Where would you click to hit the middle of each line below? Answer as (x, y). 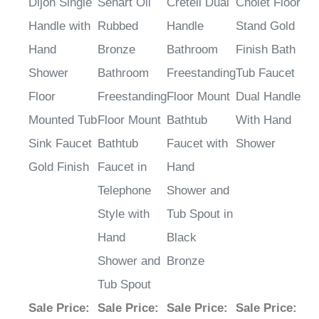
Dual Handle (268, 97)
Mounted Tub (63, 120)
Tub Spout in (200, 214)
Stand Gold (265, 26)
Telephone (124, 191)
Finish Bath (266, 50)
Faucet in (122, 167)
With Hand (263, 120)
